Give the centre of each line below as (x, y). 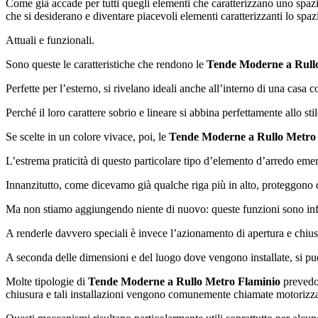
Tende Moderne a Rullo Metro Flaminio (184, 281)
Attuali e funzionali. (50, 40)
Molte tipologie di (47, 281)
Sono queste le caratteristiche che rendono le (106, 64)
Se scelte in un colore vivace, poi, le (87, 136)
